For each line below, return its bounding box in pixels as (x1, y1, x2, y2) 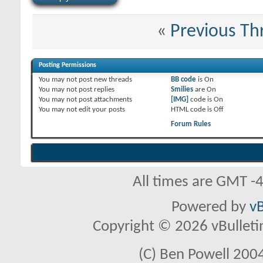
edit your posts (77, 106, 125, 114)
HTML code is (170, 106, 214, 114)
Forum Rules (170, 120, 211, 129)
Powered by (171, 200, 249, 216)
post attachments (77, 96, 132, 104)
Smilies (170, 86, 193, 94)
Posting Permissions (39, 62, 96, 69)
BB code (170, 76, 196, 84)
